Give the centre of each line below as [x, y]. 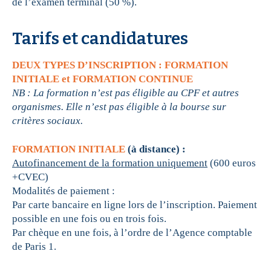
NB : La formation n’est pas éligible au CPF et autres [126, 93]
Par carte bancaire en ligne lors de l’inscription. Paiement [135, 205]
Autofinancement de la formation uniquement [110, 163]
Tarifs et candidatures [100, 39]
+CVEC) [30, 177]
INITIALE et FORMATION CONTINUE [104, 79]
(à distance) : [157, 149]
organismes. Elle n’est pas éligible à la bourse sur [119, 107]
